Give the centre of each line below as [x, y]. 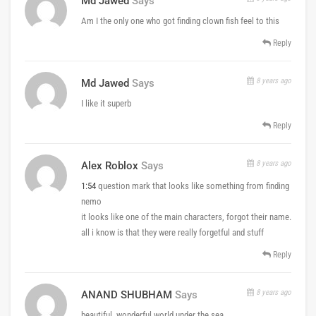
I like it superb [106, 103]
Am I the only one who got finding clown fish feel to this [180, 20]
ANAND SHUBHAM [127, 294]
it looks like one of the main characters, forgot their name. [186, 217]
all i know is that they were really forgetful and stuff [172, 232]
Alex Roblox [110, 165]
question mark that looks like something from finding [193, 186]
